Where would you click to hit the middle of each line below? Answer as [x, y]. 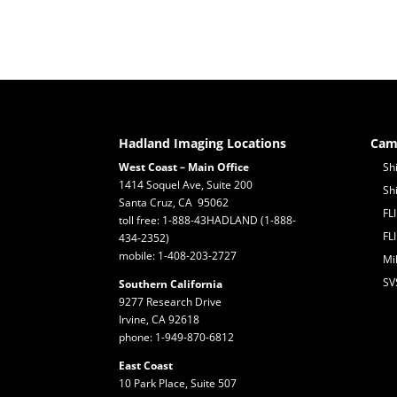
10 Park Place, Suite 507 [178, 383]
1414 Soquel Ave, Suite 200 [186, 184]
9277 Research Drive [171, 301]
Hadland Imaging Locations [203, 143]
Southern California [171, 284]
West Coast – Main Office [184, 167]
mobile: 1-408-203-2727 [178, 255]
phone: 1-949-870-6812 [177, 337]
